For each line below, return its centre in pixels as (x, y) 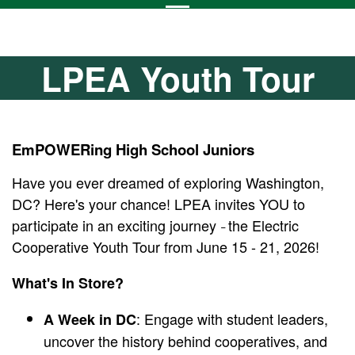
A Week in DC (90, 320)
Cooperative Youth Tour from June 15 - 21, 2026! (166, 247)
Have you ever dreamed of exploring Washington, (168, 183)
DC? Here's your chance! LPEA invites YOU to (158, 204)
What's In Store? (68, 283)
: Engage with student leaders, (232, 319)
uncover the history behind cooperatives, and (185, 341)
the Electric (263, 225)
